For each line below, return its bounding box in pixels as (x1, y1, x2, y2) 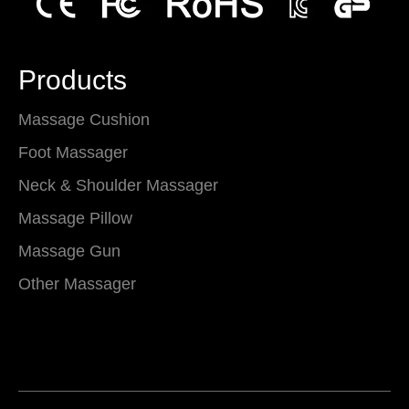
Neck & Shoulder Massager (18, 176, 218, 194)
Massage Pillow (18, 209, 132, 227)
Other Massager (18, 275, 136, 293)
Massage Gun (18, 242, 121, 260)
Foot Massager (18, 143, 128, 162)
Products (18, 65, 127, 95)
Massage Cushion (18, 110, 150, 129)
